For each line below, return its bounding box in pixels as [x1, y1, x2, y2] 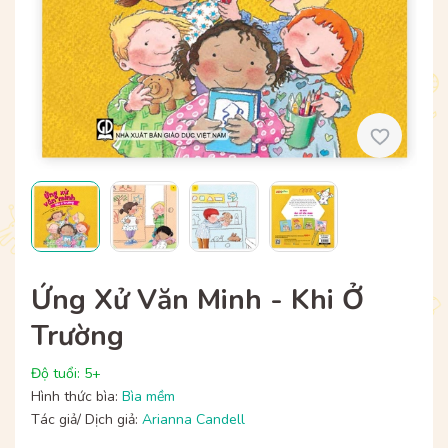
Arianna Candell [142, 410, 245, 430]
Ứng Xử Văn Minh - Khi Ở [31, 281, 364, 320]
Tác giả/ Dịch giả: [31, 410, 142, 430]
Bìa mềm [122, 387, 175, 407]
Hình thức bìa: [31, 387, 122, 407]
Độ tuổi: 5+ [31, 364, 101, 384]
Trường [31, 317, 124, 356]
